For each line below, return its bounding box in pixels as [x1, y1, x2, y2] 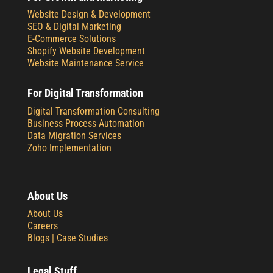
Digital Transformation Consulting [27, 105, 160, 117]
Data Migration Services [27, 129, 121, 141]
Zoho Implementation [27, 141, 112, 154]
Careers [27, 219, 58, 232]
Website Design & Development [27, 8, 151, 20]
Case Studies [56, 232, 108, 244]
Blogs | [27, 232, 57, 244]
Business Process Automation [27, 117, 144, 129]
